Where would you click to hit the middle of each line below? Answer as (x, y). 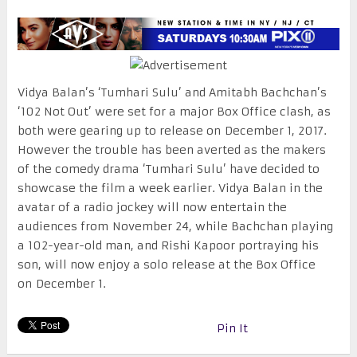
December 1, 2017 (274, 130)
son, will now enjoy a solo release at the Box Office (166, 264)
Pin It (232, 328)
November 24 (150, 226)
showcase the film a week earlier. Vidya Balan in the (170, 188)
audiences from (65, 226)
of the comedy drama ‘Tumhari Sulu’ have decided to (168, 169)
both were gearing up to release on (121, 130)
